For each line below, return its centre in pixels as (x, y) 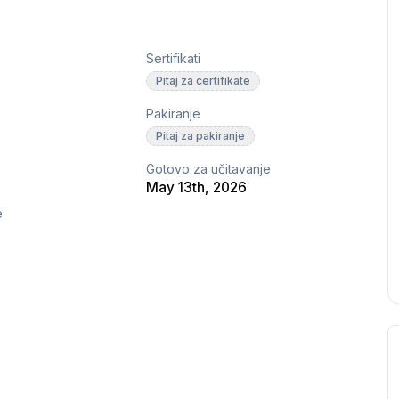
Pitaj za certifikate (204, 81)
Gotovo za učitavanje (209, 169)
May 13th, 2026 (197, 188)
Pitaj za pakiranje (201, 136)
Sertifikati (174, 59)
